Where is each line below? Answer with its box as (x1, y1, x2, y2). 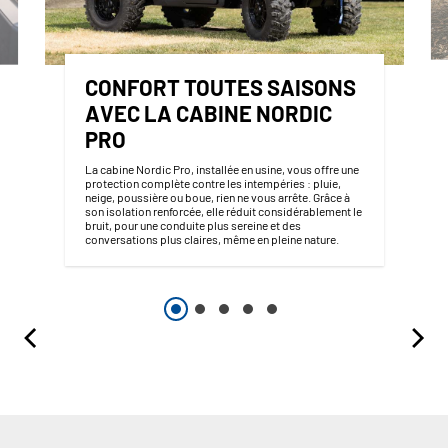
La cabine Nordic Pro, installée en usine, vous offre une (84, 162, 359, 177)
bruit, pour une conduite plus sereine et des (84, 218, 301, 233)
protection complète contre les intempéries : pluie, (84, 176, 341, 191)
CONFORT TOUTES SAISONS (84, 74, 356, 101)
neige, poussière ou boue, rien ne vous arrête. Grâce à (84, 190, 350, 205)
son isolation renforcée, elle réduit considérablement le (84, 204, 362, 219)
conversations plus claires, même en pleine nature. (84, 232, 339, 247)
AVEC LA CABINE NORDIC (84, 100, 332, 127)
